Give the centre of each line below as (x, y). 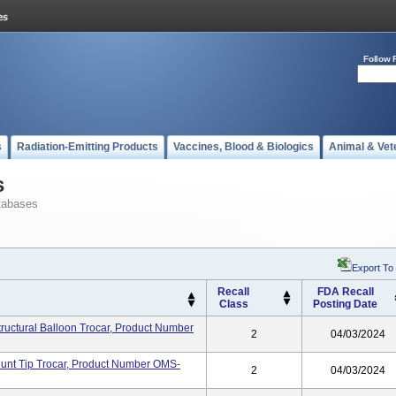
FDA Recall (345, 292)
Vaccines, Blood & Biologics (244, 147)
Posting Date (345, 304)
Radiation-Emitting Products (88, 147)
